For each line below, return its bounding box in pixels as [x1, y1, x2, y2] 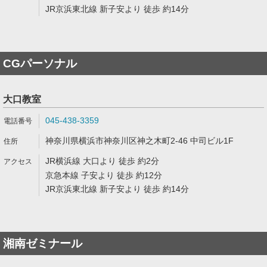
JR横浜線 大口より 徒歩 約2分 [45, 156, 159, 166]
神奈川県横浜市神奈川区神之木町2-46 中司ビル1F [45, 136, 234, 145]
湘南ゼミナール [3, 237, 82, 250]
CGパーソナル [3, 57, 77, 70]
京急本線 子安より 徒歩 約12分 [45, 170, 162, 180]
